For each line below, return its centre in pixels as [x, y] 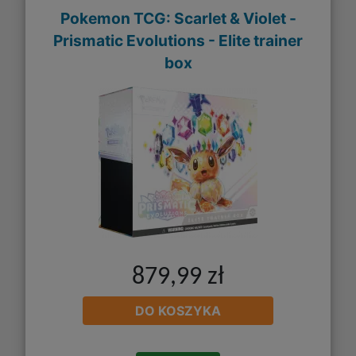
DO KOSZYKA [178, 310]
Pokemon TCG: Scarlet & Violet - [178, 19]
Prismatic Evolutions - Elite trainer [178, 41]
